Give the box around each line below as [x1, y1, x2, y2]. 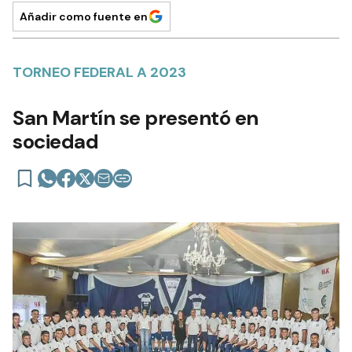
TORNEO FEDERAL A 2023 [13, 62, 186, 82]
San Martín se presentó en [13, 104, 258, 131]
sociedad [13, 127, 98, 155]
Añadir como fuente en [20, 9, 148, 24]
